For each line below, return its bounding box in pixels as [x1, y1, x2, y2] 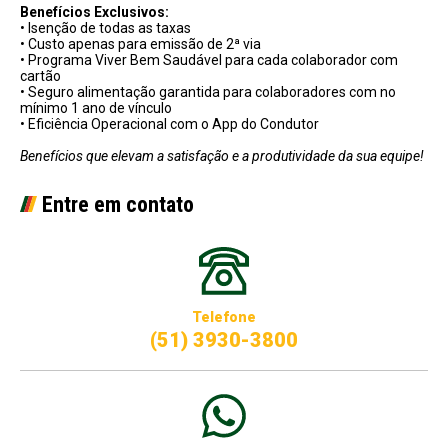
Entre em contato [42, 192, 194, 217]
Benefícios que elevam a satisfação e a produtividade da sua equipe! [20, 148, 424, 164]
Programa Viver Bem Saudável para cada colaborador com [25, 52, 398, 68]
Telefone [192, 309, 256, 325]
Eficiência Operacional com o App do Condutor [25, 116, 319, 132]
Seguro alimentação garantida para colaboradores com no [25, 84, 396, 100]
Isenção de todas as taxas [25, 20, 191, 36]
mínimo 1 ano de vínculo [20, 100, 172, 116]
